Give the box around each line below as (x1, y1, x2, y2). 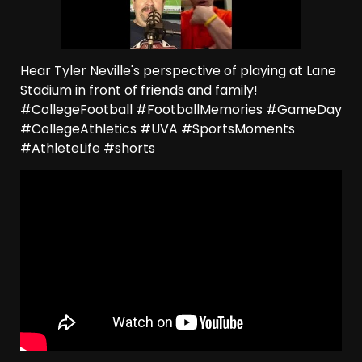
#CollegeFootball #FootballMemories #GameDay (20, 100, 342, 120)
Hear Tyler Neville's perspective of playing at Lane (20, 61, 336, 81)
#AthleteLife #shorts (20, 139, 155, 158)
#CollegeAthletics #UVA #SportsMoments (20, 120, 295, 139)
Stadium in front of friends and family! (20, 81, 258, 100)
